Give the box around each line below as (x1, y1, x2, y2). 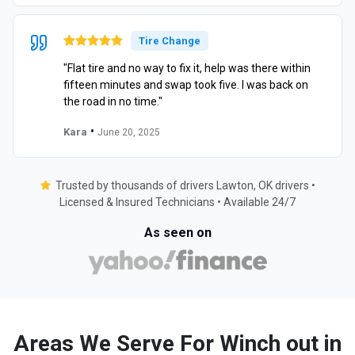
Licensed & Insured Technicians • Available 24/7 (59, 195, 296, 208)
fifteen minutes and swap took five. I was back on (63, 78, 308, 91)
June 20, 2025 (97, 126, 160, 138)
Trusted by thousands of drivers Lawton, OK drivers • (55, 178, 315, 192)
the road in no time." (63, 94, 162, 108)
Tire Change (139, 34, 200, 47)
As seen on (143, 224, 212, 240)
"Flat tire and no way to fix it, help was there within (63, 61, 311, 74)
